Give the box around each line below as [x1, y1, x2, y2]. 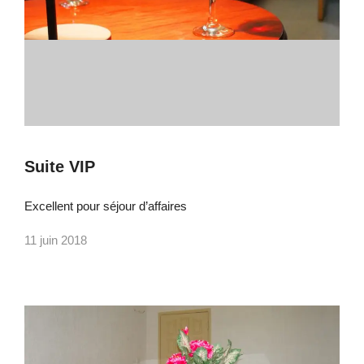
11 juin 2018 [24, 233, 87, 247]
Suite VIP [24, 158, 95, 175]
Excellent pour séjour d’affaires [24, 199, 187, 213]
